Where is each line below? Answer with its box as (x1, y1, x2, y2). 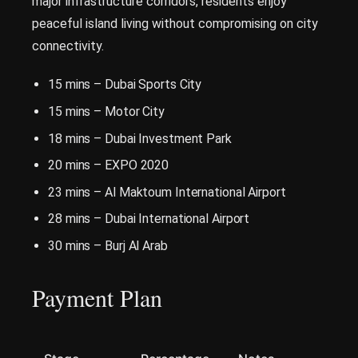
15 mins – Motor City (48, 103, 165, 119)
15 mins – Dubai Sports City (48, 77, 202, 93)
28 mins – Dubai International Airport (48, 211, 250, 227)
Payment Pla (32, 280, 150, 313)
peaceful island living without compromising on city (32, 16, 318, 32)
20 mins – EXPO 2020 (48, 157, 169, 173)
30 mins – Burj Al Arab (48, 237, 168, 253)
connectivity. (32, 38, 104, 54)
